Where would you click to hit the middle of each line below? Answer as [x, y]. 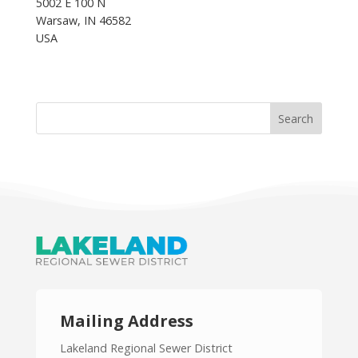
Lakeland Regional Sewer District [146, 348]
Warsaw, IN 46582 [83, 20]
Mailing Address [126, 321]
